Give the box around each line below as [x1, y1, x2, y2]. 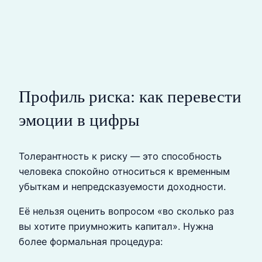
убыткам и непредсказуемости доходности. [19, 180, 226, 192]
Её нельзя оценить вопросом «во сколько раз [19, 205, 234, 218]
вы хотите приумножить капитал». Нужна [19, 220, 213, 233]
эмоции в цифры [19, 110, 139, 129]
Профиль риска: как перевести [19, 87, 242, 106]
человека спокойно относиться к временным [19, 165, 230, 177]
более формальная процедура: [19, 236, 163, 248]
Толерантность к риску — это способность [19, 150, 222, 162]
